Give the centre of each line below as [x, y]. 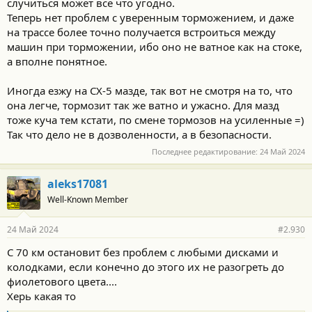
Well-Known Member [88, 199]
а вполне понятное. [57, 61]
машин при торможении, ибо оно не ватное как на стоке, [155, 47]
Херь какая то [41, 296]
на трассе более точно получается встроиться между [141, 32]
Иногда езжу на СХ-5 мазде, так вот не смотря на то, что [150, 91]
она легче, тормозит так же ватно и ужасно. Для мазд [143, 105]
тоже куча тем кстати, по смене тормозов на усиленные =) [156, 120]
